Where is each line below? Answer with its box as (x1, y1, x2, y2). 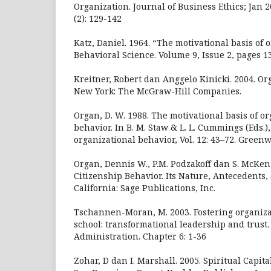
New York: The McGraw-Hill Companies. (74, 85, 241, 97)
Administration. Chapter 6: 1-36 (74, 230, 206, 242)
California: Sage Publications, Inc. (74, 181, 215, 194)
